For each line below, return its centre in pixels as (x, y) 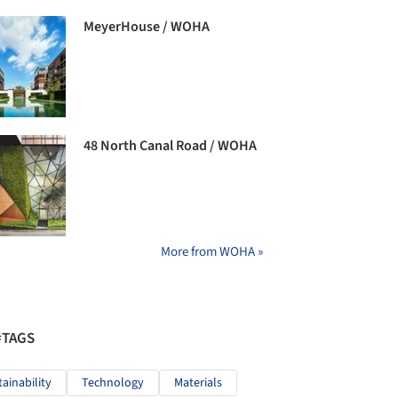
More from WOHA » (212, 252)
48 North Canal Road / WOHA (171, 146)
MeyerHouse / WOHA (147, 26)
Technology (113, 383)
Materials (198, 383)
